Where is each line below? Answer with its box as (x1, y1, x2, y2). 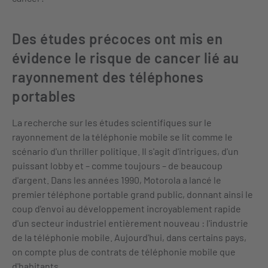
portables (12, 87, 76, 105)
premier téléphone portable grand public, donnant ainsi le (12, 188, 253, 200)
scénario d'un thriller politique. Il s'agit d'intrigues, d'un (12, 145, 239, 157)
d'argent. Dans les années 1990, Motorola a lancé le (12, 174, 221, 185)
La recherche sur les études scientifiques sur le (12, 117, 212, 128)
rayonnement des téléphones (12, 68, 203, 86)
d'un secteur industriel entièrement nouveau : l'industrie (12, 217, 248, 229)
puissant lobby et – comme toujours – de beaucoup (12, 160, 223, 171)
